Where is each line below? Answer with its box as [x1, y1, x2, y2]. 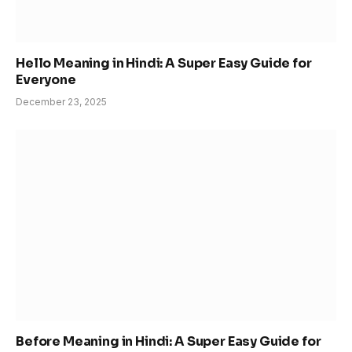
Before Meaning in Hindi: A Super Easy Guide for [16, 333, 321, 350]
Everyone [16, 71, 76, 89]
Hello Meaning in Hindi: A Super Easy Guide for [16, 55, 312, 72]
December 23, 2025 [16, 96, 107, 108]
